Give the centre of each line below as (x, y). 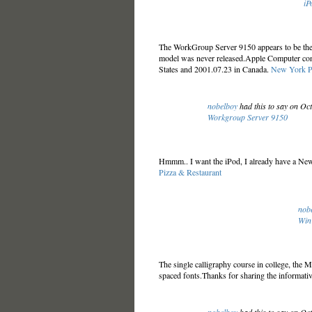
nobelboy (222, 106)
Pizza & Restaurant (190, 172)
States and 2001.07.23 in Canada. (214, 69)
